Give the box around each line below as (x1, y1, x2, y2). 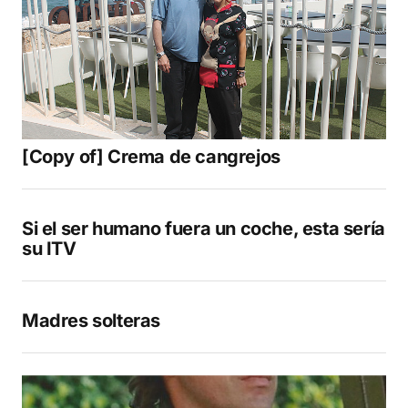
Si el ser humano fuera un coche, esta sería (22, 218, 385, 240)
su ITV (22, 238, 76, 260)
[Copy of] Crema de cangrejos (22, 146, 280, 168)
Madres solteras (22, 310, 160, 332)
